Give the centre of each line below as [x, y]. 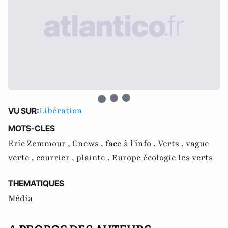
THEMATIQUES [36, 183]
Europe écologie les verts [162, 158]
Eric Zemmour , [40, 144]
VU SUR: [24, 111]
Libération [61, 111]
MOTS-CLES [32, 128]
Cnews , [89, 144]
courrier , [56, 158]
